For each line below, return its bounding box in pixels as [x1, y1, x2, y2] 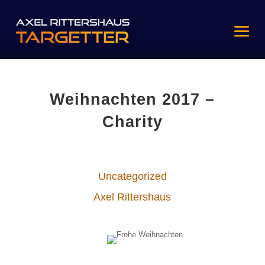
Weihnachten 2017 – [50, 90, 215, 109]
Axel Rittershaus [93, 191, 172, 203]
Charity [102, 112, 163, 131]
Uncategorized [98, 170, 167, 183]
